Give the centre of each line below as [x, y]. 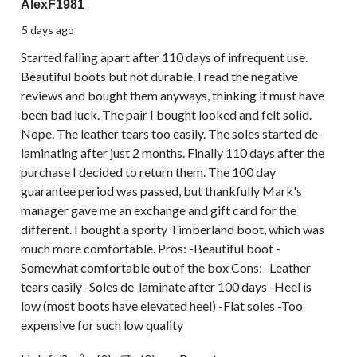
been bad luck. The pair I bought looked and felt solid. [166, 115]
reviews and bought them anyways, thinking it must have [173, 96]
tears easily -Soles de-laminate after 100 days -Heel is [166, 287]
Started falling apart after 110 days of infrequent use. [164, 57]
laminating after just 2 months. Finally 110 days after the [173, 153]
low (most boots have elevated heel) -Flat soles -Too [162, 306]
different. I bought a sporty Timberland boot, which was [173, 229]
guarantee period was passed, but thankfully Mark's [161, 191]
